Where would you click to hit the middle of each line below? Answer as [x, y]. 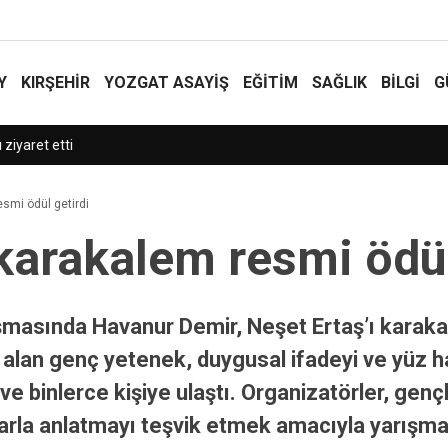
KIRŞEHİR [55, 82]
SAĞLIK [339, 82]
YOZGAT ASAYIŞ [166, 82]
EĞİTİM [270, 82]
